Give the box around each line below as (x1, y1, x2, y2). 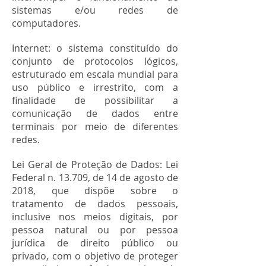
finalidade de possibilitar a (12, 94, 178, 107)
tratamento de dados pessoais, (12, 197, 178, 210)
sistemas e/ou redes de (12, 4, 178, 17)
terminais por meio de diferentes (12, 120, 178, 133)
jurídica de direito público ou (12, 236, 178, 249)
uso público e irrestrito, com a (12, 81, 178, 94)
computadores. (12, 17, 81, 30)
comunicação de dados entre (12, 107, 178, 120)
